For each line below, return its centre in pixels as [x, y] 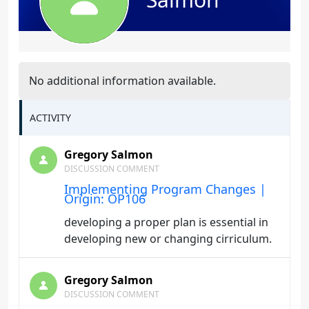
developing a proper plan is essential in [166, 222]
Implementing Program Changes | [165, 189]
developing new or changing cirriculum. [168, 239]
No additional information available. [122, 81]
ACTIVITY [50, 118]
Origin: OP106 [105, 199]
